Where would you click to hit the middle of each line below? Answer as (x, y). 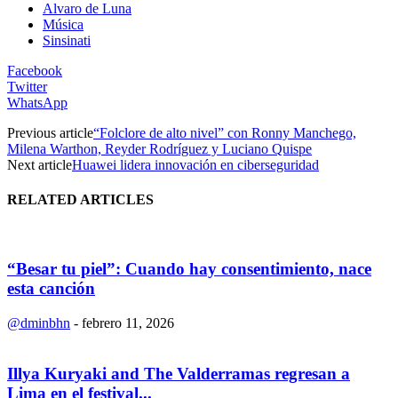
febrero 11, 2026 (128, 322)
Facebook (35, 70)
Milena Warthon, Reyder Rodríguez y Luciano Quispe (159, 148)
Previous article (50, 132)
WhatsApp (37, 102)
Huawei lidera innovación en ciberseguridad (195, 164)
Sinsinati (67, 40)
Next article (40, 164)
